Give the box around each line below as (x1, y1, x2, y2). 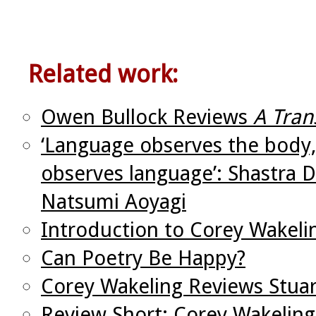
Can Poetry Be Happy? (41, 246, 245, 271)
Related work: (28, 60, 178, 89)
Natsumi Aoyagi (41, 190, 186, 214)
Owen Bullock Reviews (41, 105, 253, 130)
